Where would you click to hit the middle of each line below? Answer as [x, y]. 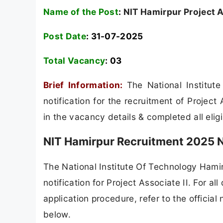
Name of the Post [81, 11]
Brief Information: [85, 85]
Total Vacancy [74, 60]
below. [57, 214]
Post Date [65, 36]
